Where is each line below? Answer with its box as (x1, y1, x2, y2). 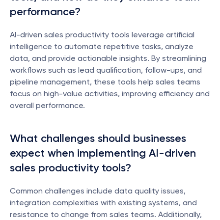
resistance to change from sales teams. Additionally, (10, 210, 202, 219)
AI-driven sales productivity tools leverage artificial (10, 30, 194, 39)
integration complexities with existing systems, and (10, 198, 197, 207)
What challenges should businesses (10, 132, 186, 145)
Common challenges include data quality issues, (10, 186, 186, 195)
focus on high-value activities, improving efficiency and (10, 89, 210, 98)
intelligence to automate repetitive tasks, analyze (10, 42, 193, 51)
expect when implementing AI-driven (10, 146, 196, 160)
